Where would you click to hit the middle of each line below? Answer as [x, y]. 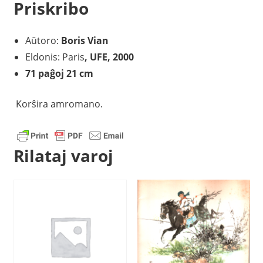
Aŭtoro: [43, 40]
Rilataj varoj [63, 156]
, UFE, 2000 [109, 57]
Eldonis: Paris [55, 57]
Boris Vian [85, 40]
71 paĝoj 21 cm [59, 73]
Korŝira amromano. [58, 104]
